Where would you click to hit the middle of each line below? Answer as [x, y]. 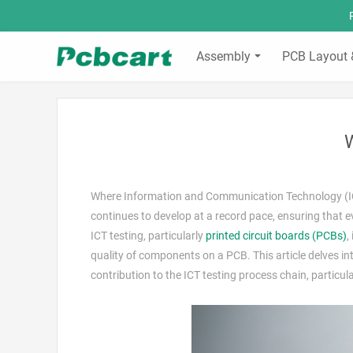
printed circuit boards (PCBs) [276, 236]
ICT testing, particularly [148, 236]
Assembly [223, 56]
